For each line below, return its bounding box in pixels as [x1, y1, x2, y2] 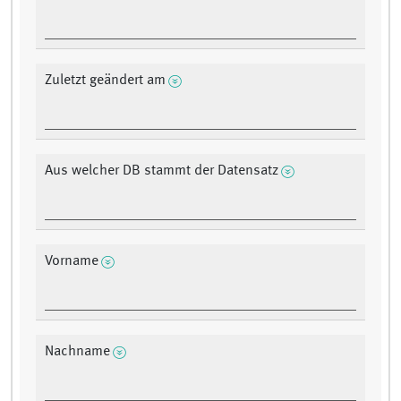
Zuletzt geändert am [45, 73, 166, 89]
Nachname [45, 345, 110, 360]
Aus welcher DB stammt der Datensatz [45, 164, 278, 179]
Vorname [45, 254, 98, 269]
